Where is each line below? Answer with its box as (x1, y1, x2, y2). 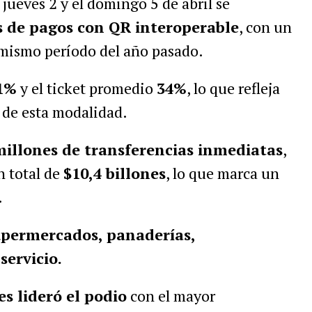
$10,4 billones (63, 163, 166, 183)
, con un (238, 17, 292, 37)
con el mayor (126, 286, 215, 306)
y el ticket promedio (16, 78, 157, 98)
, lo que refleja (186, 78, 280, 98)
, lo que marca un (165, 163, 279, 183)
